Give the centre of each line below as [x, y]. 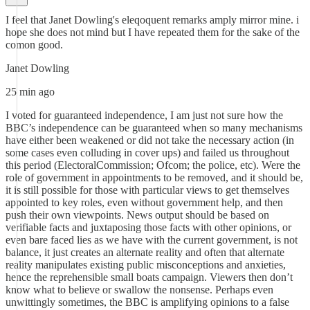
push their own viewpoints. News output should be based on [137, 215]
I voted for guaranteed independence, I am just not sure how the [144, 115]
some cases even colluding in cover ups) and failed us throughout [147, 153]
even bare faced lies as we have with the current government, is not [152, 240]
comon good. [34, 45]
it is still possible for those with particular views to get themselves [147, 190]
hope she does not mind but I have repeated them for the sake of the [153, 32]
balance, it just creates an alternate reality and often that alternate [145, 252]
